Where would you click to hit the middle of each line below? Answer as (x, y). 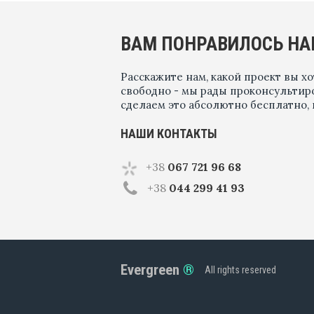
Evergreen (150, 270)
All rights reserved (240, 270)
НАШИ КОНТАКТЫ (169, 134)
